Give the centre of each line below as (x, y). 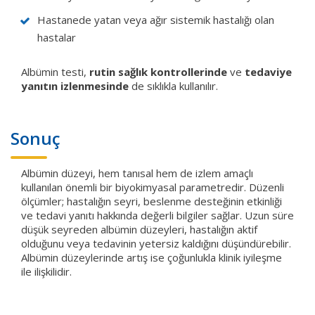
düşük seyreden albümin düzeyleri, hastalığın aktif (139, 229)
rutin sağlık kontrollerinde (158, 71)
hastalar (57, 37)
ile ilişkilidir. (46, 271)
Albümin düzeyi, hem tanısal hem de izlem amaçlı (137, 173)
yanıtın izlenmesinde (75, 85)
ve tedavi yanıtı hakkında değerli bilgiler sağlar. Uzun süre (157, 215)
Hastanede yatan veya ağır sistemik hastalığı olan (156, 19)
